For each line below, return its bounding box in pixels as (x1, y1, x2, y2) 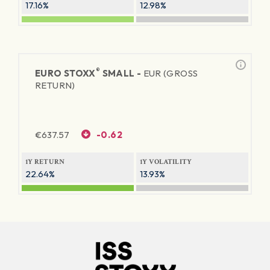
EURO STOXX (35, 67, 96, 79)
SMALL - (100, 67, 143, 79)
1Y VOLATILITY (140, 157, 192, 166)
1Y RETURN (25, 157, 65, 166)
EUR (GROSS (143, 67, 198, 79)
